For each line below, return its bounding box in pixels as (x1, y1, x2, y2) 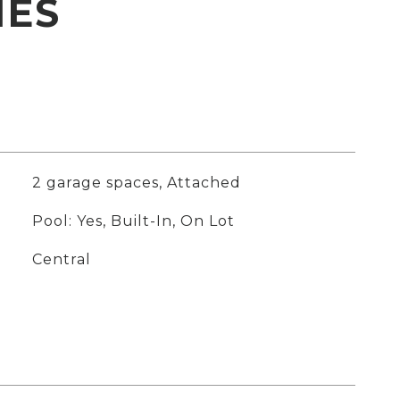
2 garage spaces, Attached (31, 174, 241, 191)
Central (31, 251, 91, 268)
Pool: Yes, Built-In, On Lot (31, 212, 235, 229)
